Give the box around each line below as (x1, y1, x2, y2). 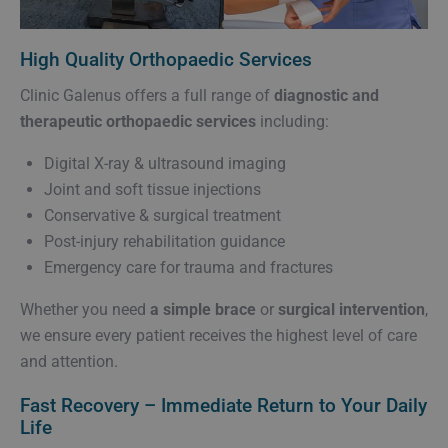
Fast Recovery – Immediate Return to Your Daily (20, 394, 427, 418)
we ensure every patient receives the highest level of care (20, 326, 417, 346)
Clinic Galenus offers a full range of (20, 86, 274, 106)
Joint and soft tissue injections (44, 180, 261, 200)
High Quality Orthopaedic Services (20, 48, 312, 72)
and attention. (20, 352, 118, 372)
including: (256, 112, 329, 132)
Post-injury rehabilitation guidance (44, 232, 285, 252)
